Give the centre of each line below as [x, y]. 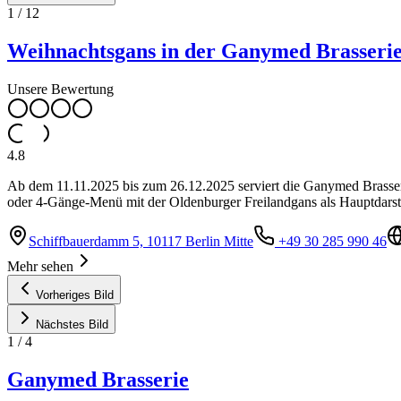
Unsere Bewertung [60, 90]
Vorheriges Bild [75, 295]
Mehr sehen [40, 267]
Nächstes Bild [72, 325]
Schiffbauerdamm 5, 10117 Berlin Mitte [141, 242]
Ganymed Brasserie [98, 380]
